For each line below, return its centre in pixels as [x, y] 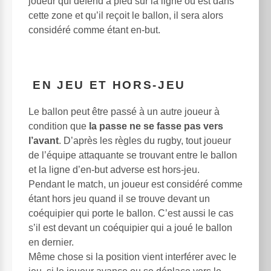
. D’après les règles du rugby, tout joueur [145, 140]
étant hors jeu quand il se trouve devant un [119, 198]
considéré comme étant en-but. [94, 30]
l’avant [44, 140]
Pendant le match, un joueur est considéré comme [135, 184]
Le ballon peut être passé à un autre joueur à [124, 111]
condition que [59, 126]
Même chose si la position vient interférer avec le [132, 256]
